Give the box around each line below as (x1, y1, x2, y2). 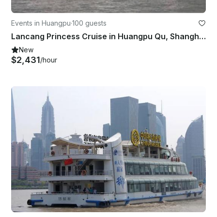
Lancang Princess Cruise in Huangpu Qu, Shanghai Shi (199, 31, 206, 41)
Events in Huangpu (11, 18, 71, 27)
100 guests (72, 18, 107, 27)
